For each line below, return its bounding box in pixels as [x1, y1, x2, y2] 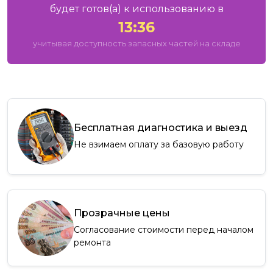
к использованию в [121, 3, 224, 15]
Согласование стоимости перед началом [74, 224, 253, 235]
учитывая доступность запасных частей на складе [32, 39, 241, 49]
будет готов [49, 3, 109, 15]
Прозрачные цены [74, 207, 170, 219]
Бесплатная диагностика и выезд [74, 122, 247, 134]
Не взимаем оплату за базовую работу [74, 139, 244, 151]
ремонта [74, 236, 111, 248]
